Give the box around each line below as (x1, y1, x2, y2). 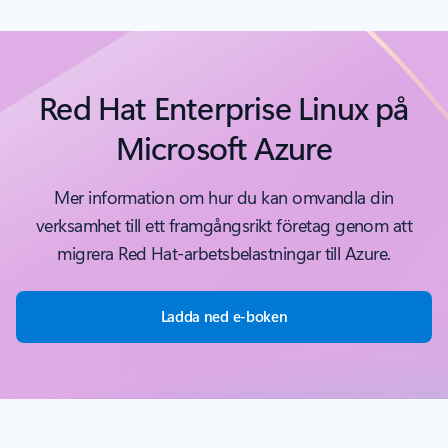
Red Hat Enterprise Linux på (39, 84, 409, 128)
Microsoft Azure (115, 124, 333, 168)
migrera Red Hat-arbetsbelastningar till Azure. (57, 240, 391, 265)
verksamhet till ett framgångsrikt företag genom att (35, 212, 413, 237)
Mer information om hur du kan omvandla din (54, 184, 394, 209)
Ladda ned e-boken (160, 305, 288, 326)
